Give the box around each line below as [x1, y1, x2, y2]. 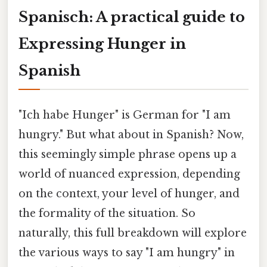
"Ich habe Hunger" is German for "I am [18, 108, 231, 122]
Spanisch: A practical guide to [18, 8, 245, 26]
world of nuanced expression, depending [18, 167, 240, 181]
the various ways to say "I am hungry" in [18, 246, 235, 259]
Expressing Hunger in [18, 35, 186, 52]
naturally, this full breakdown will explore [18, 226, 247, 240]
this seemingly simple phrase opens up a [18, 147, 237, 161]
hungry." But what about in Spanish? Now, [18, 128, 244, 141]
